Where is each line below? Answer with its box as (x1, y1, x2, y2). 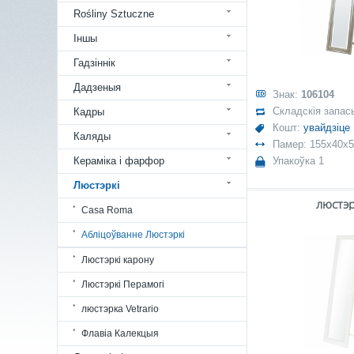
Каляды (73, 130, 111, 142)
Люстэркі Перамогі (81, 279, 164, 290)
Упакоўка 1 (273, 155, 324, 167)
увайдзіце (303, 122, 350, 134)
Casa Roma (81, 205, 133, 216)
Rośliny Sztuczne (73, 8, 154, 20)
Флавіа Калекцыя (81, 328, 159, 339)
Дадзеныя (73, 81, 121, 93)
